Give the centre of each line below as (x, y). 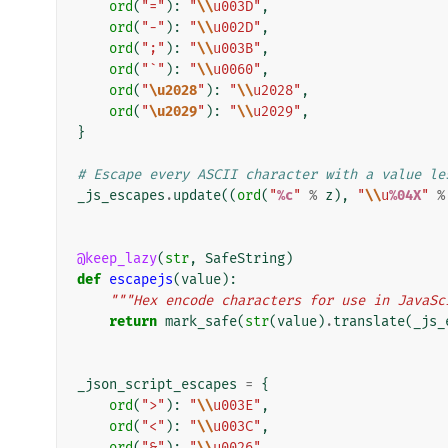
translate (369, 321)
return (133, 321)
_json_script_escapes (157, 384)
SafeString (245, 258)
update (197, 195)
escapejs (141, 279)
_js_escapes (121, 195)
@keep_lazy (117, 258)
